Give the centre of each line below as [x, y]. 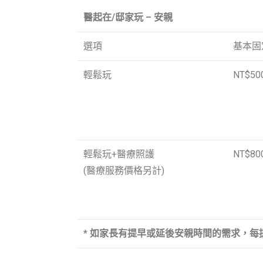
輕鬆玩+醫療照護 [119, 154]
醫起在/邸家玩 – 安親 [128, 17]
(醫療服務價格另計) [124, 170]
